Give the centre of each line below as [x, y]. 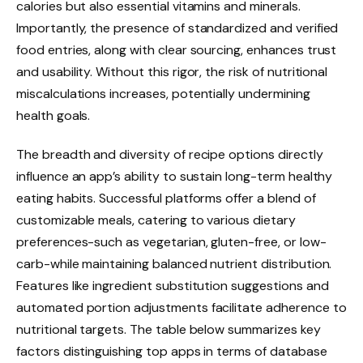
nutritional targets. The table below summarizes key [169, 329]
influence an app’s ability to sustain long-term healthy [175, 176]
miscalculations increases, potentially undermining [163, 94]
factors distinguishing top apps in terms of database [172, 351]
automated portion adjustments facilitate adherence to [181, 307]
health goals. [53, 116]
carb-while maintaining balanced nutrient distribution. [174, 263]
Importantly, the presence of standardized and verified [177, 28]
